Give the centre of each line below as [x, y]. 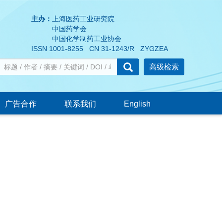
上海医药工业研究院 [83, 19]
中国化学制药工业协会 [76, 39]
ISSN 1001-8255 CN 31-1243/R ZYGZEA [99, 49]
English [137, 104]
